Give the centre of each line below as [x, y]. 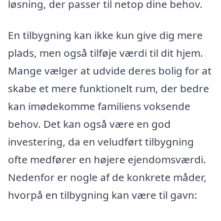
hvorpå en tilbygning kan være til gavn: [103, 195]
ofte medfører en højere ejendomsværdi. [107, 160]
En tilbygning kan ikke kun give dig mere [105, 35]
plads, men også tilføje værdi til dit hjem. [106, 53]
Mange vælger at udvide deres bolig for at [110, 71]
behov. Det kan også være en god [89, 124]
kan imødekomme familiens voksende [99, 106]
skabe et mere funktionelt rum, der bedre [109, 89]
